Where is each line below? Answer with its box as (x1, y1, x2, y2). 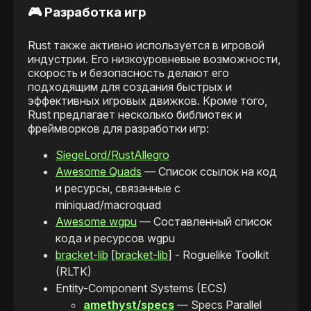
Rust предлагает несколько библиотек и (28, 107, 242, 121)
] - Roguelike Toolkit (168, 247, 269, 262)
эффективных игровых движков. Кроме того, (28, 93, 267, 108)
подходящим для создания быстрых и (28, 79, 232, 94)
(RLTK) (56, 264, 92, 278)
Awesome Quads (56, 164, 142, 178)
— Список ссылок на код (142, 164, 277, 178)
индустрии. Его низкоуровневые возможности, (28, 51, 280, 66)
